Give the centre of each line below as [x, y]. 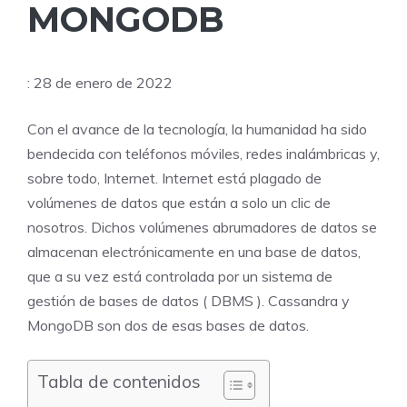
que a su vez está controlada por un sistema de [180, 276]
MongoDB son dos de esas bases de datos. [168, 325]
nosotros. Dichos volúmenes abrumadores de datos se [202, 227]
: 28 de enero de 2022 [100, 82]
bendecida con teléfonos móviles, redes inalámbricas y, [203, 153]
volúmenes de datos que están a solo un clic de [179, 202]
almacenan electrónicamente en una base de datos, [194, 251]
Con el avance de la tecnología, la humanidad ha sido [197, 129]
